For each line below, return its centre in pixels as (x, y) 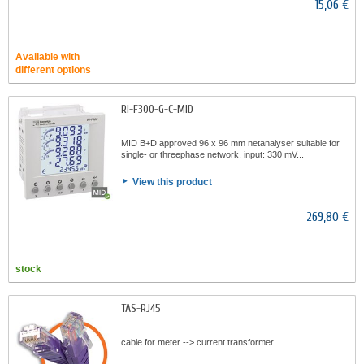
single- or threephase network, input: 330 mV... (212, 154)
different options (53, 70)
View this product (172, 182)
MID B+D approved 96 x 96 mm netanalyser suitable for (230, 143)
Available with (48, 57)
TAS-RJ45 (141, 308)
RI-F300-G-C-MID (157, 109)
